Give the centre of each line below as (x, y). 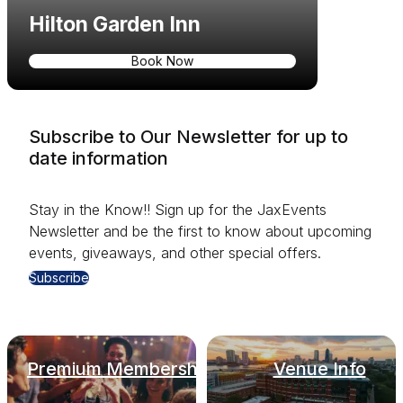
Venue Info (319, 368)
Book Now (162, 60)
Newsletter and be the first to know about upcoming (200, 231)
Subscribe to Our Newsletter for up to (188, 137)
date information (99, 159)
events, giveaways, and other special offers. (175, 252)
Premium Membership (120, 368)
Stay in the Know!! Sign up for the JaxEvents (178, 209)
